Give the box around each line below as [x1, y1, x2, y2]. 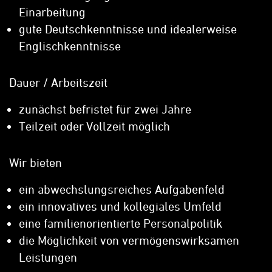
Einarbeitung [19, 5, 86, 19]
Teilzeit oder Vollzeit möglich [19, 119, 170, 133]
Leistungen [19, 250, 77, 264]
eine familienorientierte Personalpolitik [19, 216, 222, 230]
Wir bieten [9, 155, 62, 169]
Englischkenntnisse [19, 39, 121, 53]
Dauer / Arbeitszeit [9, 75, 107, 89]
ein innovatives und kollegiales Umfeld [19, 199, 222, 213]
